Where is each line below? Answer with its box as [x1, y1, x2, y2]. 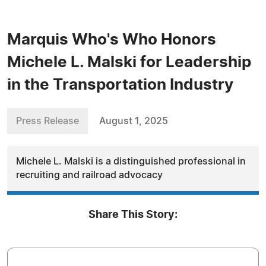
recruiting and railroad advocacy [16, 170, 163, 180]
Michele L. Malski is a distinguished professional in [16, 157, 246, 166]
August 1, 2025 [99, 116, 168, 126]
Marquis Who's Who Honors [7, 32, 216, 47]
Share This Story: [88, 210, 178, 220]
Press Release [16, 116, 79, 126]
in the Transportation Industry [7, 77, 233, 93]
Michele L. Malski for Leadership [7, 55, 251, 70]
